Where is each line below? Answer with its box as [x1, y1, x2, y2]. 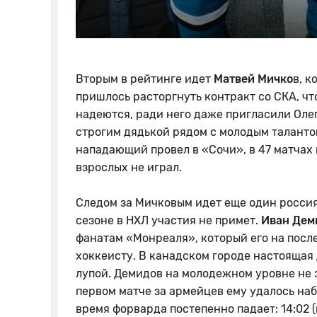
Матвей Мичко [214, 72, 293, 86]
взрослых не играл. [76, 161, 185, 175]
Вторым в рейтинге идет [76, 72, 214, 86]
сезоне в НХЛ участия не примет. [76, 214, 261, 228]
